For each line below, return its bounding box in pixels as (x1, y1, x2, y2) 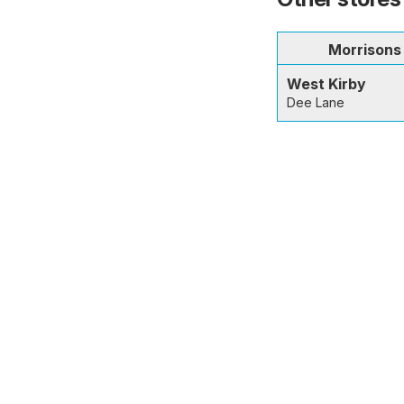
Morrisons (327, 40, 401, 59)
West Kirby (287, 74, 366, 93)
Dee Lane (287, 94, 344, 110)
